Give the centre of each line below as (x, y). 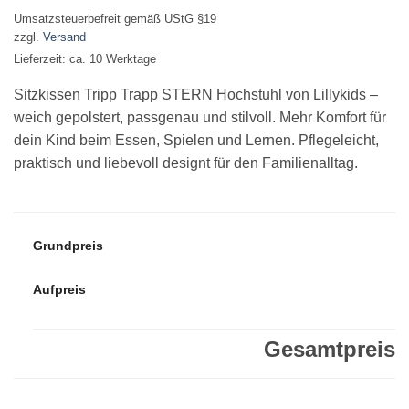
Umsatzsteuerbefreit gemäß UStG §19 (115, 18)
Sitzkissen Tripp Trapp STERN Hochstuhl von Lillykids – (196, 94)
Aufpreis (59, 290)
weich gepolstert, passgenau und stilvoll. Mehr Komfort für (200, 117)
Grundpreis (68, 245)
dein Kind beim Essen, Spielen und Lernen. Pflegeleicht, (196, 140)
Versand (64, 37)
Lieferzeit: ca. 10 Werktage (85, 58)
